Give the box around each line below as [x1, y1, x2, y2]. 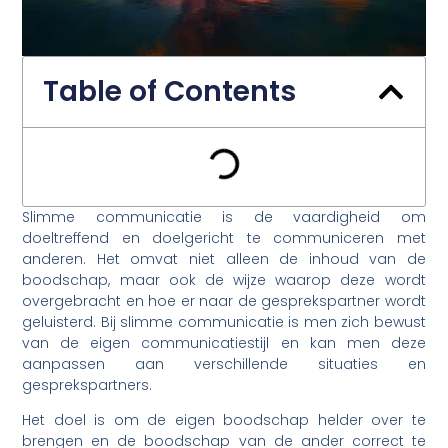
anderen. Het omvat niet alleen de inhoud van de [22, 248, 426, 269]
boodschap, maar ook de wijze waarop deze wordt [22, 269, 426, 290]
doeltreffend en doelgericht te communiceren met [22, 227, 426, 248]
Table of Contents [43, 71, 297, 111]
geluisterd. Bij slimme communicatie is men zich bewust [22, 311, 426, 332]
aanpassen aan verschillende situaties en [22, 353, 426, 374]
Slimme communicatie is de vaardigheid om [22, 206, 426, 227]
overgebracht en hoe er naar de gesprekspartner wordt [22, 290, 426, 311]
